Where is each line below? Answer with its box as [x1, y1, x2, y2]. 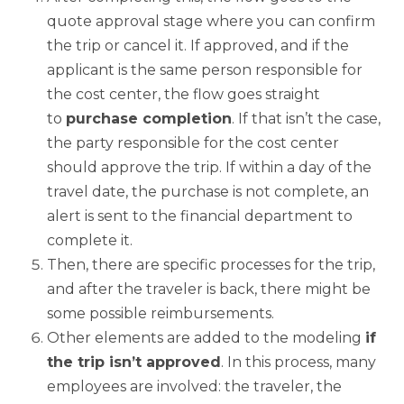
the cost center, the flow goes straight [47, 85, 320, 103]
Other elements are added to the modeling [47, 328, 365, 346]
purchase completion [66, 109, 232, 127]
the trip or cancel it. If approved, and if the [47, 36, 349, 54]
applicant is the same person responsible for [47, 60, 363, 78]
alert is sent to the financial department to [47, 207, 353, 225]
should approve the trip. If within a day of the [47, 158, 372, 176]
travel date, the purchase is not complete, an [47, 182, 369, 200]
